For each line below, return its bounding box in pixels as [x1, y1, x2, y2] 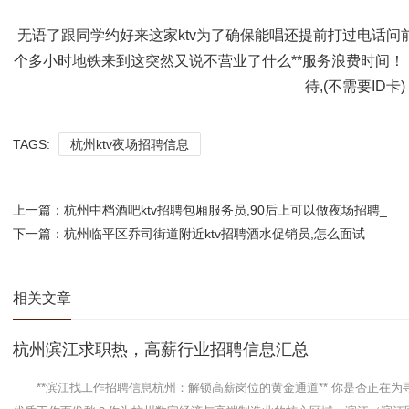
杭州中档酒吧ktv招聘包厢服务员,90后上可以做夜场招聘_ [64, 203, 387, 218]
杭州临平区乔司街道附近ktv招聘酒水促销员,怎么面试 [64, 226, 365, 242]
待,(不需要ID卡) [305, 79, 405, 95]
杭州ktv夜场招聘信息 [70, 137, 189, 152]
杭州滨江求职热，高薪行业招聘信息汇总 [13, 341, 309, 360]
